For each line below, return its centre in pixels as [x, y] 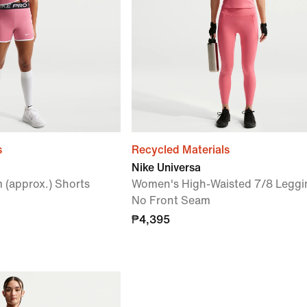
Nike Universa [166, 168]
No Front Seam [171, 200]
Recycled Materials [181, 150]
